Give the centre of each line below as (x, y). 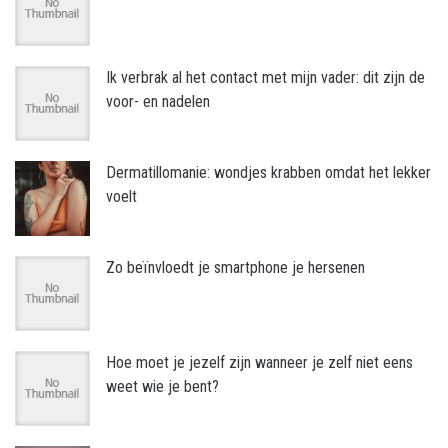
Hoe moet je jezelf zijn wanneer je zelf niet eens (259, 363)
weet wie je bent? (162, 387)
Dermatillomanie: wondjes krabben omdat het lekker (268, 173)
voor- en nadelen (158, 102)
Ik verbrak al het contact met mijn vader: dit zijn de (265, 78)
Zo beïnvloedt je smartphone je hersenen (235, 268)
